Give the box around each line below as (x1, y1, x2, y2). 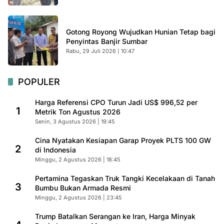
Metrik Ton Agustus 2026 (35, 107, 120, 116)
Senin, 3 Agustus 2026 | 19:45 (35, 118, 115, 125)
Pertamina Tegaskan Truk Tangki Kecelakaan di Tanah (35, 174, 215, 182)
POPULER (18, 76, 60, 87)
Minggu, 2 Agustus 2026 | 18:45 (35, 156, 120, 163)
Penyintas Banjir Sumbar (66, 37, 147, 45)
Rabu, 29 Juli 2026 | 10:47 (66, 47, 134, 54)
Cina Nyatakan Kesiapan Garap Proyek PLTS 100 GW (35, 136, 211, 144)
